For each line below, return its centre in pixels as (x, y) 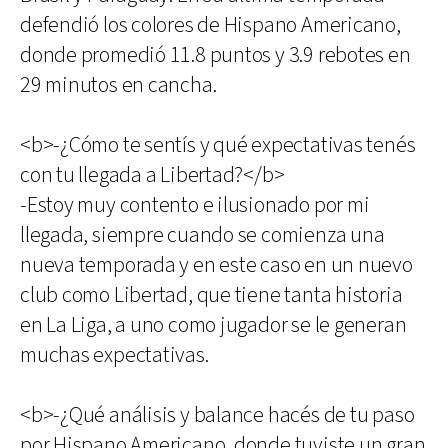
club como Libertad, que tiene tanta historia (211, 295)
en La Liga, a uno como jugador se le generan (213, 325)
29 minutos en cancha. (118, 85)
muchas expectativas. (114, 355)
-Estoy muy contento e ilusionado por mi (195, 205)
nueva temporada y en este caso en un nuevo (216, 265)
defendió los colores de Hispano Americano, (210, 25)
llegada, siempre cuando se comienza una (202, 235)
